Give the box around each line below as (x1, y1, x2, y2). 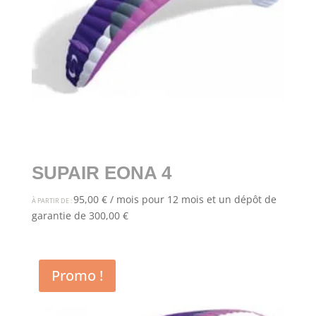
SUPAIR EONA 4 (31, 162, 171, 184)
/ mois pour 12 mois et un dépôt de (109, 193, 276, 207)
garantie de (31, 209, 89, 223)
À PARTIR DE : (31, 196, 73, 206)
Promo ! (51, 266, 103, 286)
